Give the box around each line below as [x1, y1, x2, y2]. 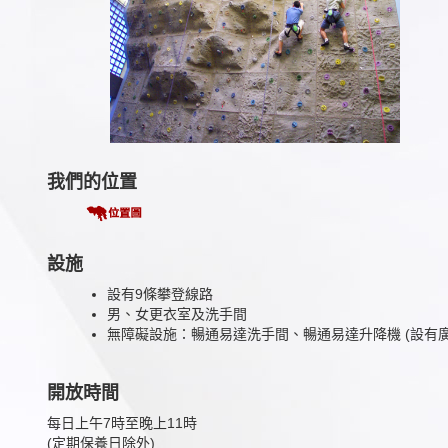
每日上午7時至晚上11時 [47, 414, 197, 431]
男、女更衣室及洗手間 [107, 305, 247, 322]
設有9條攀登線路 [107, 285, 213, 302]
